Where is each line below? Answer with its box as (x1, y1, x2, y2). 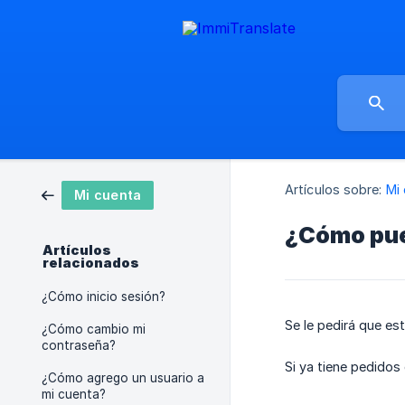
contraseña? (42, 338, 116, 353)
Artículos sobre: (285, 182, 382, 198)
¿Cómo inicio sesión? (42, 289, 165, 304)
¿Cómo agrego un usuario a (42, 371, 204, 385)
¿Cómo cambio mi (42, 322, 146, 336)
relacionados (42, 255, 139, 271)
